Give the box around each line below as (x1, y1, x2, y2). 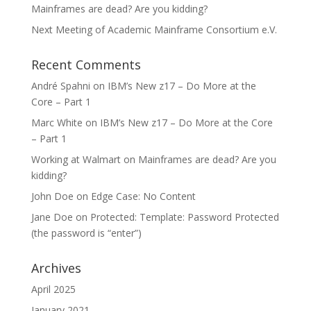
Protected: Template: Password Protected (90, 210, 279, 224)
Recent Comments (31, 56, 141, 73)
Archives (31, 260, 81, 276)
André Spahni (31, 79, 90, 92)
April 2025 (31, 283, 76, 296)
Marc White (31, 116, 83, 129)
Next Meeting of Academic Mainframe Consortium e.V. (31, 23, 277, 36)
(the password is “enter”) (31, 226, 142, 239)
